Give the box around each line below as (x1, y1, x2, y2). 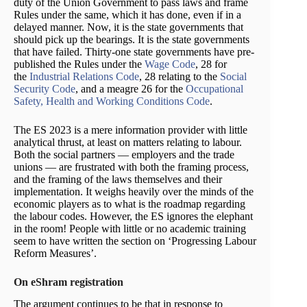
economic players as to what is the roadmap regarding (14, 197, 245, 210)
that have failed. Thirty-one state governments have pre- (14, 45, 254, 58)
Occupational (186, 82, 243, 95)
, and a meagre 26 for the (75, 82, 186, 95)
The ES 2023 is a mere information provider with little (14, 123, 247, 136)
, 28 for (195, 58, 227, 70)
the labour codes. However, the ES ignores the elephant (14, 210, 253, 222)
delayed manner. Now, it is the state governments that (14, 21, 243, 33)
